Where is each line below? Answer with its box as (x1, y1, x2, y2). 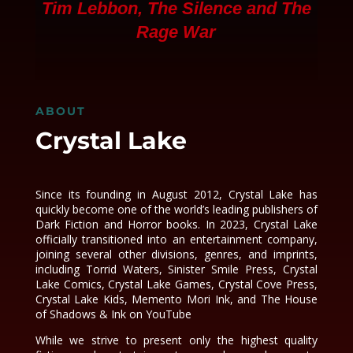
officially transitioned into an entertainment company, (35, 232, 318, 247)
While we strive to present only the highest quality (35, 333, 318, 347)
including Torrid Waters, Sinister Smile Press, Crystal (35, 262, 318, 277)
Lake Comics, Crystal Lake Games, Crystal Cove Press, (35, 277, 318, 292)
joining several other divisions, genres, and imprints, (35, 247, 318, 262)
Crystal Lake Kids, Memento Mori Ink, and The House (35, 292, 318, 307)
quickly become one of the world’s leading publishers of (35, 202, 318, 217)
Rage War (136, 22, 217, 42)
